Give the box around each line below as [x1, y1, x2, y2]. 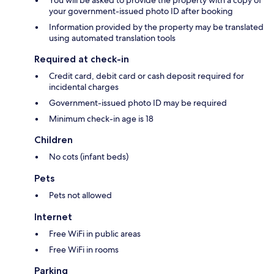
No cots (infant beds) [49, 151, 128, 163]
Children [34, 134, 73, 146]
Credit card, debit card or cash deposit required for [49, 70, 244, 82]
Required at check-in [34, 53, 129, 65]
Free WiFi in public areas [49, 228, 141, 240]
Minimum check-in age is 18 [49, 113, 154, 125]
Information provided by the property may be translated [49, 21, 264, 33]
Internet [34, 211, 72, 223]
